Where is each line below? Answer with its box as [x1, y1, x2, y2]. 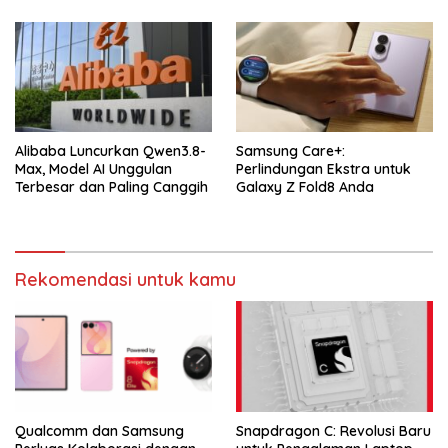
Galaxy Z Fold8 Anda [236, 178, 374, 197]
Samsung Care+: [236, 142, 345, 161]
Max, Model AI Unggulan [15, 160, 172, 179]
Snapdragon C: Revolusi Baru [236, 421, 431, 440]
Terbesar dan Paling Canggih [15, 178, 208, 197]
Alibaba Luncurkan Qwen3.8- [15, 142, 206, 161]
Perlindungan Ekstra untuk [236, 160, 411, 179]
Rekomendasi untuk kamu [15, 268, 236, 292]
